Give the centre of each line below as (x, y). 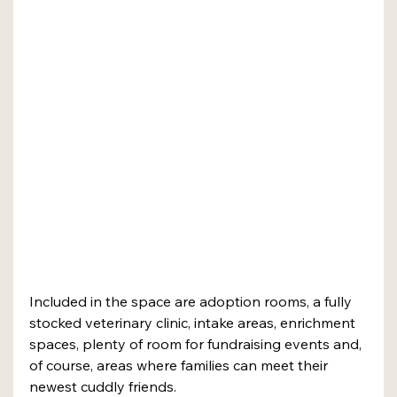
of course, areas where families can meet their (180, 365)
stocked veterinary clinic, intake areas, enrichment (194, 322)
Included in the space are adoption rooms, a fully (192, 301)
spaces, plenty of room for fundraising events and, (197, 343)
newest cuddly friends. (105, 386)
